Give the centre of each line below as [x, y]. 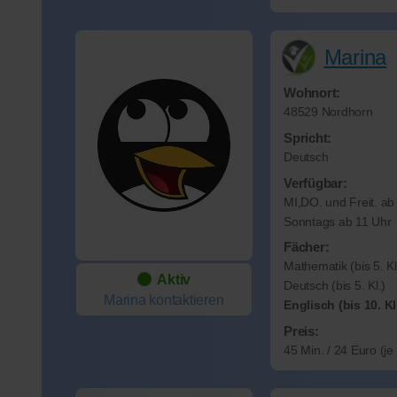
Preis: [301, 331]
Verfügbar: [315, 183]
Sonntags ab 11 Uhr [338, 222]
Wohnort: [312, 93]
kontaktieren [187, 300]
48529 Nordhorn [328, 113]
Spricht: [307, 137]
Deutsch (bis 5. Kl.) [335, 286]
